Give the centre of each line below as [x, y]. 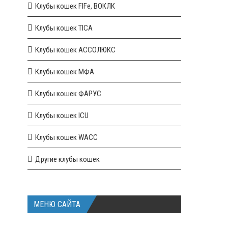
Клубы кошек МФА [65, 72]
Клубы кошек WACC [67, 137]
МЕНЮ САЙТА [57, 204]
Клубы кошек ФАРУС [68, 94]
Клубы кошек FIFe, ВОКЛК [75, 6]
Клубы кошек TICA [64, 28]
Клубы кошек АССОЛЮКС [76, 50]
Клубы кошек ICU [62, 116]
